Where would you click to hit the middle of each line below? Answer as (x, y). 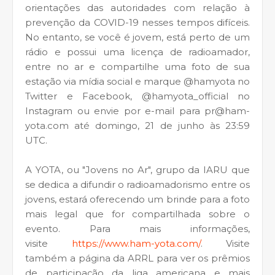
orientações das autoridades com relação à (137, 7)
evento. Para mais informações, (137, 228)
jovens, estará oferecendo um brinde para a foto (137, 199)
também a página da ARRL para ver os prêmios (137, 258)
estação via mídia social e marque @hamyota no (137, 81)
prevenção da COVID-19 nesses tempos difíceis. (137, 22)
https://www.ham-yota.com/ (136, 243)
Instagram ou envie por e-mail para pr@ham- (137, 110)
